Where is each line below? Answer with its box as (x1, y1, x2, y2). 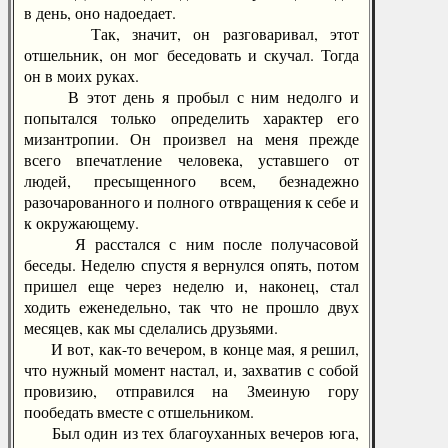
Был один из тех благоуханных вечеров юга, (24, 422, 359, 443)
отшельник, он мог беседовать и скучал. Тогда (24, 44, 359, 65)
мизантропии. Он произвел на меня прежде (24, 128, 359, 149)
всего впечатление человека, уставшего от (24, 149, 359, 170)
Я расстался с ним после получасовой (24, 233, 359, 254)
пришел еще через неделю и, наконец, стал (24, 275, 359, 296)
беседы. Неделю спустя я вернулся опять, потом (24, 254, 359, 275)
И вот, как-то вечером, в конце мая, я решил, (24, 338, 359, 359)
